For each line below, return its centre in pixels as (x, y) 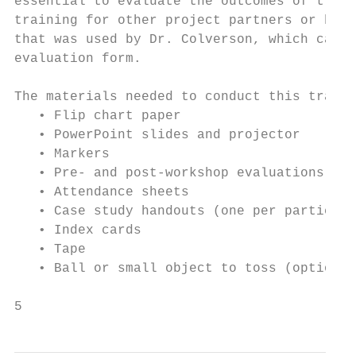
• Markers (62, 154)
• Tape (50, 250)
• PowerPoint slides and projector (157, 135)
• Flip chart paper (98, 116)
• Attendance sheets (102, 192)
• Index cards (78, 230)
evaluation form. (78, 59)
